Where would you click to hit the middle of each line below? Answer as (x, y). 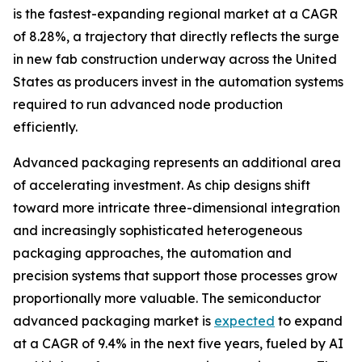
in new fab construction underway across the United (175, 59)
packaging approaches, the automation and (152, 253)
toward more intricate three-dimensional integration (177, 207)
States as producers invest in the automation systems (178, 81)
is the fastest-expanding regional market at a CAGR (175, 13)
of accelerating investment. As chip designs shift (162, 185)
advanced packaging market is (114, 320)
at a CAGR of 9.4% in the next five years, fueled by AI (178, 343)
